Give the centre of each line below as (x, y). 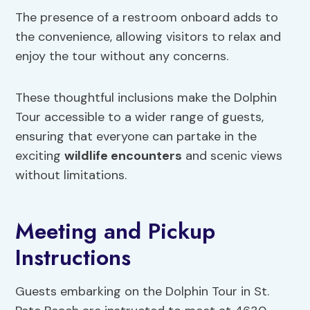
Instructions (73, 258)
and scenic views (232, 156)
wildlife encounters (124, 156)
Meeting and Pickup (116, 231)
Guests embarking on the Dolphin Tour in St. (143, 292)
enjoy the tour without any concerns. (122, 56)
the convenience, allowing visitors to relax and (148, 37)
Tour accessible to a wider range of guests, (140, 117)
